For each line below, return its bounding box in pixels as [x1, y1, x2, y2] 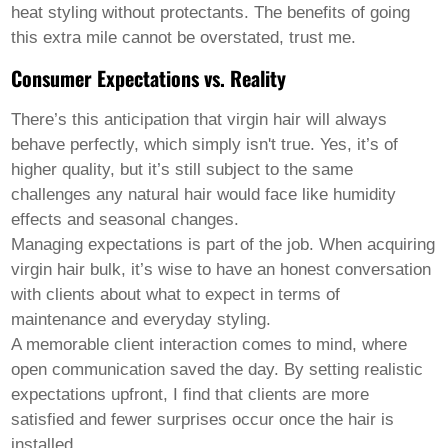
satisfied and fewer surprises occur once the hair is [11, 410, 395, 430]
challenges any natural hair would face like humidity [11, 185, 397, 205]
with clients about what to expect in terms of [11, 285, 341, 305]
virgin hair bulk [11, 260, 122, 280]
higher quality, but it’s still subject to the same [11, 160, 354, 180]
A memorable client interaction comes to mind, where [11, 335, 408, 355]
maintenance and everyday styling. [11, 310, 272, 330]
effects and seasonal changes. [11, 210, 240, 230]
